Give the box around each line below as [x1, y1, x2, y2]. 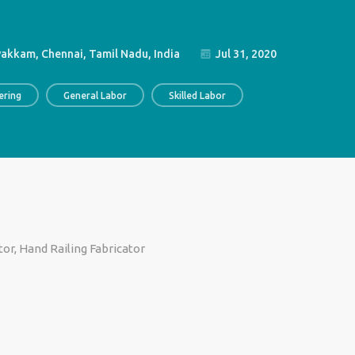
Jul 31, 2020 [212, 48, 277, 60]
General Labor [63, 90, 127, 101]
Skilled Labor [168, 90, 226, 101]
